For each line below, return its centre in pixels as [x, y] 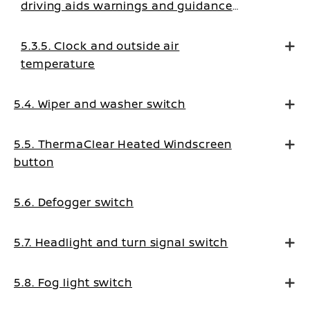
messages [51, 24]
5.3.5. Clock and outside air [100, 46]
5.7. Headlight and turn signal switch [121, 242]
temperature [58, 64]
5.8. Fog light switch [73, 282]
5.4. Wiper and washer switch [100, 104]
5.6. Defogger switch [74, 202]
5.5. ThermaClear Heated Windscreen [123, 144]
